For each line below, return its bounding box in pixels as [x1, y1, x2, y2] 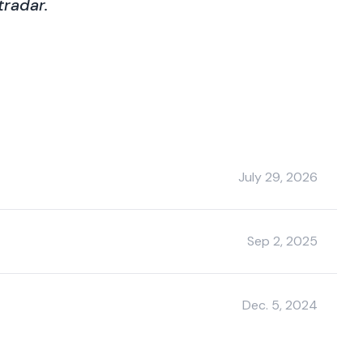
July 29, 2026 [238, 168, 318, 186]
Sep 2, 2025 [247, 232, 318, 250]
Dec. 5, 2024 [242, 296, 318, 314]
